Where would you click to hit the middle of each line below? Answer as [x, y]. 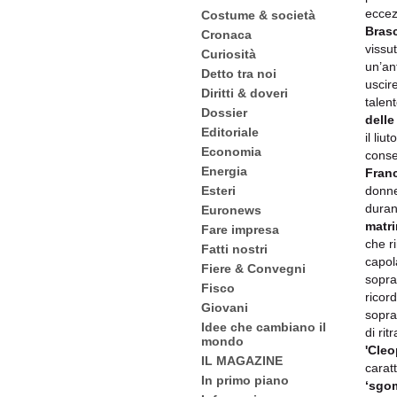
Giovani [225, 307]
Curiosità [229, 54]
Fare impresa [240, 230]
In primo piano [245, 380]
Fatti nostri [234, 249]
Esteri [218, 191]
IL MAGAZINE [242, 361]
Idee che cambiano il [264, 327]
